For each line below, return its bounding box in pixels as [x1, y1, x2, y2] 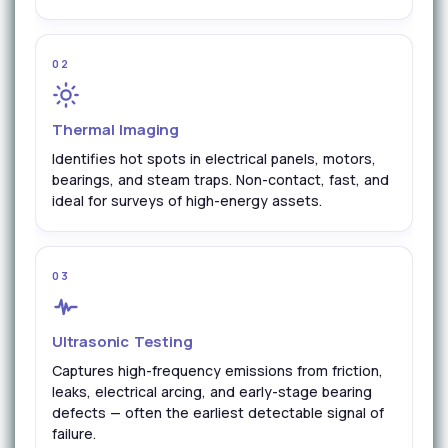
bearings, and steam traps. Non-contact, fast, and [52, 170, 389, 189]
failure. [52, 424, 96, 443]
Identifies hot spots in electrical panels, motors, [52, 149, 376, 168]
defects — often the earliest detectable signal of [52, 403, 384, 422]
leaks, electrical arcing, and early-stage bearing [52, 382, 372, 401]
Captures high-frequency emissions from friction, [52, 361, 383, 380]
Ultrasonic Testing [52, 331, 193, 352]
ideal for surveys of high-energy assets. [52, 191, 322, 210]
